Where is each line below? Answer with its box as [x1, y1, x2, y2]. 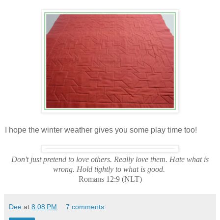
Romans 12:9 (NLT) [78, 174, 142, 183]
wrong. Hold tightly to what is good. [53, 165, 165, 173]
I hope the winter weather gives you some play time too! [5, 125, 197, 134]
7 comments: [66, 202, 107, 211]
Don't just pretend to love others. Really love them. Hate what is [11, 155, 209, 164]
